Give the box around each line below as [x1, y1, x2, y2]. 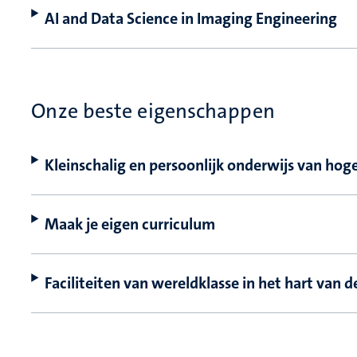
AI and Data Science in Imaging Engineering [45, 8, 338, 29]
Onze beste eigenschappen [31, 98, 275, 125]
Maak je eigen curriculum [45, 214, 216, 235]
